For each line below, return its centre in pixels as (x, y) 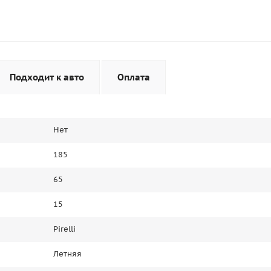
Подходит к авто (47, 77)
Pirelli (64, 229)
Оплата (134, 77)
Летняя (67, 254)
